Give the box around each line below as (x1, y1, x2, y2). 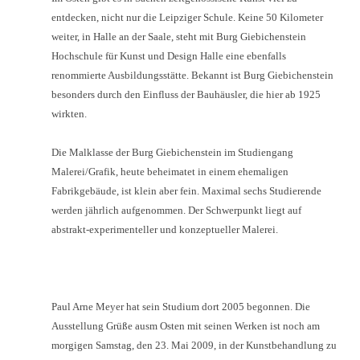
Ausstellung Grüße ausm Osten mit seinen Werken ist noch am (51, 320, 320, 333)
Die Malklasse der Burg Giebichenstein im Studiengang (51, 146, 293, 159)
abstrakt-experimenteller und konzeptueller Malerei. (51, 223, 278, 236)
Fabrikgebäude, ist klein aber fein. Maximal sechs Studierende (51, 185, 321, 198)
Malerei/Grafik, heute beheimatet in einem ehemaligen (51, 166, 288, 178)
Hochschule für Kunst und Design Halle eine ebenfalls (51, 50, 286, 63)
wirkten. (51, 108, 87, 121)
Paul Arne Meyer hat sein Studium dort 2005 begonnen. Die (51, 301, 310, 313)
